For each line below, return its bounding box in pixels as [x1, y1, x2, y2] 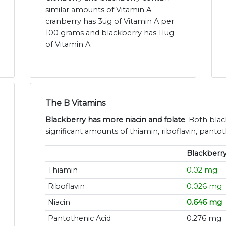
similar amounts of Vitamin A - [45, 5, 156, 15]
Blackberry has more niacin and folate [45, 115, 185, 125]
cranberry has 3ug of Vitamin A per [45, 17, 174, 26]
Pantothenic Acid [47, 214, 111, 223]
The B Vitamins [45, 98, 105, 108]
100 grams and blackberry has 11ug [45, 28, 174, 38]
